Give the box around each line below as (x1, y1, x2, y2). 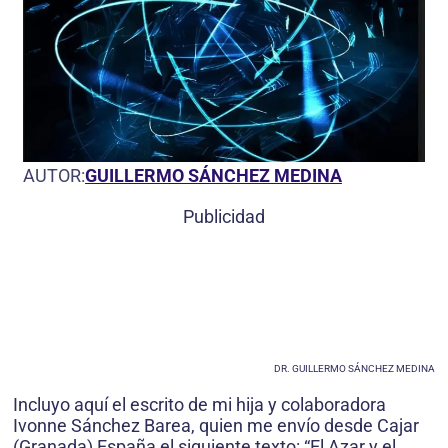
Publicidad (183, 205, 265, 227)
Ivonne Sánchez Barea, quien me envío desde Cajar (13, 414, 419, 436)
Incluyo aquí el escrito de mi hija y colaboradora (13, 393, 386, 415)
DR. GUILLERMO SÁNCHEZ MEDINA (274, 362, 435, 374)
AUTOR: (23, 164, 85, 186)
